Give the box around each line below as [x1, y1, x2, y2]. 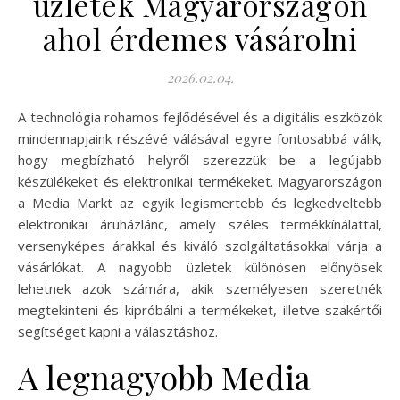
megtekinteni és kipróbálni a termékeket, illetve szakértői [18, 300, 382, 319]
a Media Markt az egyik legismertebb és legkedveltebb [18, 193, 382, 212]
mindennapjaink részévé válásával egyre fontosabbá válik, [18, 129, 382, 147]
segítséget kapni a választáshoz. [18, 321, 218, 340]
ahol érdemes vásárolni [43, 18, 357, 58]
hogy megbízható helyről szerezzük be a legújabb [18, 150, 382, 169]
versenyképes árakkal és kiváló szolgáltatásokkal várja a [18, 236, 382, 254]
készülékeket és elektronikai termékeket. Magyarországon [18, 171, 382, 190]
